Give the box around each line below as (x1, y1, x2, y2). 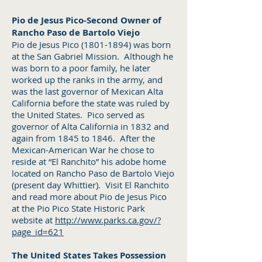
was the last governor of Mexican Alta (12, 85, 163, 97)
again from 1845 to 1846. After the (12, 132, 155, 144)
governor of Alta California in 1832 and (12, 120, 169, 132)
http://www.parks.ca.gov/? (55, 214, 161, 226)
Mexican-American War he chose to (12, 144, 154, 156)
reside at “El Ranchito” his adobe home (12, 156, 166, 167)
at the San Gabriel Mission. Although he (12, 50, 173, 62)
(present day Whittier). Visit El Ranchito (12, 179, 169, 191)
